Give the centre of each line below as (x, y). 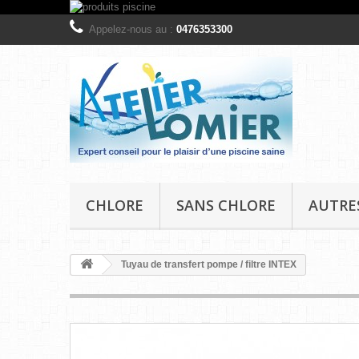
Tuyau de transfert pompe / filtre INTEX (208, 264)
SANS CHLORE (226, 205)
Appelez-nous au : (133, 29)
